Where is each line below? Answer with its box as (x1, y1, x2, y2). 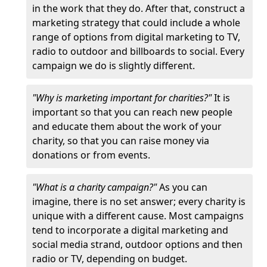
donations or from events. (32, 148, 153, 162)
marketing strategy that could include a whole (32, 16, 240, 29)
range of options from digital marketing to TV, (32, 30, 240, 44)
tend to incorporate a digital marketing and (32, 223, 228, 237)
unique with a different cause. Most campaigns (32, 209, 244, 222)
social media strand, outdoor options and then (32, 238, 243, 251)
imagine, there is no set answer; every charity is (32, 195, 246, 208)
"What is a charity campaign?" (32, 181, 159, 194)
